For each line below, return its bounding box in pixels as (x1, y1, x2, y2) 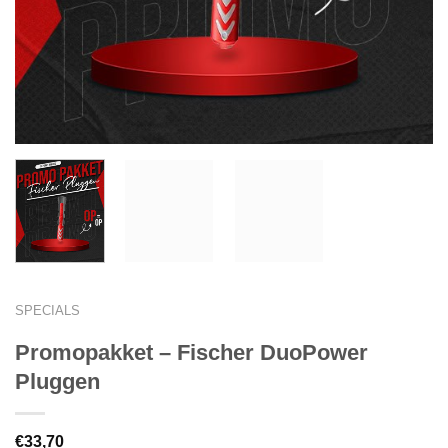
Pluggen (15, 368, 100, 394)
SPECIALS (15, 302, 80, 318)
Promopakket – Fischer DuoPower (15, 339, 368, 365)
